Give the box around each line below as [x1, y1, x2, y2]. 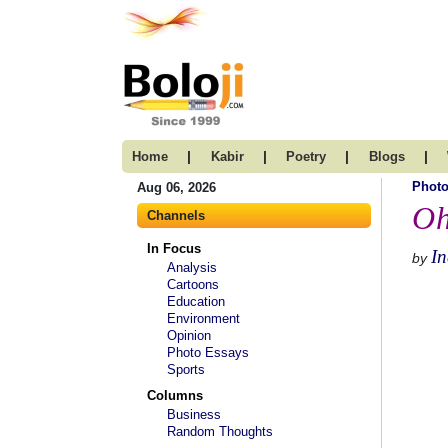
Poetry [286, 149, 326, 164]
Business [167, 407, 221, 422]
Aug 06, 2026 [137, 180, 216, 195]
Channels [147, 208, 205, 223]
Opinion [167, 328, 211, 343]
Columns [147, 388, 203, 403]
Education [167, 294, 225, 309]
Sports [167, 362, 205, 377]
